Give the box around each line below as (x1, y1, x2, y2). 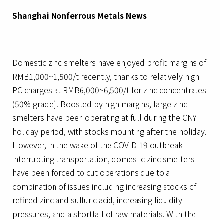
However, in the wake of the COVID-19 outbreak (12, 139, 183, 151)
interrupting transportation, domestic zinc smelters (12, 153, 194, 165)
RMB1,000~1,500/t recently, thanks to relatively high (12, 70, 199, 82)
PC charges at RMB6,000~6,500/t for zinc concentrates (12, 84, 206, 96)
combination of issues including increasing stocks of (12, 180, 196, 192)
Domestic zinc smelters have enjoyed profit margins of (12, 56, 206, 68)
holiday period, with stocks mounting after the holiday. (12, 125, 207, 137)
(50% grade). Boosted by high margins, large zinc (12, 98, 187, 110)
